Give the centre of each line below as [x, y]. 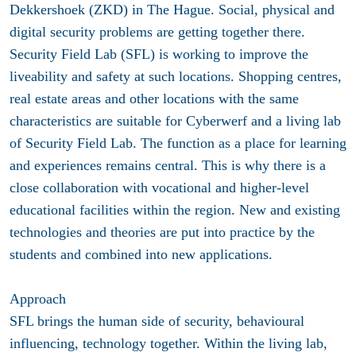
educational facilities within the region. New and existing [175, 210]
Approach [38, 299]
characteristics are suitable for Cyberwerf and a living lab [175, 121]
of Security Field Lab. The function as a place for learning [178, 143]
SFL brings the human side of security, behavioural [157, 321]
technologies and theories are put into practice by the [162, 232]
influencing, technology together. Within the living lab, [168, 344]
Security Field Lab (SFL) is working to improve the [159, 54]
